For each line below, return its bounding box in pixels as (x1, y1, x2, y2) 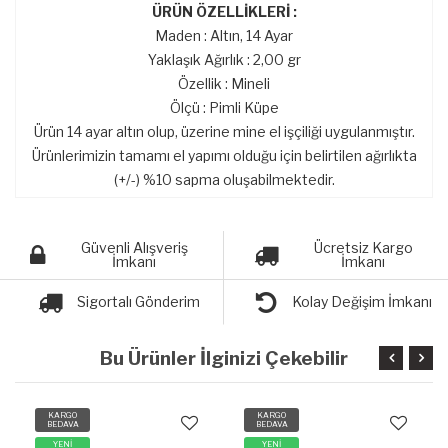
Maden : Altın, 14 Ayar (155, 26, 293, 44)
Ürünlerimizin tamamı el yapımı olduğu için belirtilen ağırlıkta (31, 146, 417, 164)
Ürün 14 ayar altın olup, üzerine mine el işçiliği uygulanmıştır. (33, 122, 415, 140)
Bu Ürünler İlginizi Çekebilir (100, 346, 348, 370)
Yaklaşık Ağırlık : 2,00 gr (147, 50, 301, 68)
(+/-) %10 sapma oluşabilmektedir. (113, 170, 335, 188)
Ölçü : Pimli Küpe (169, 98, 279, 116)
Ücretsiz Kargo (313, 238, 413, 256)
